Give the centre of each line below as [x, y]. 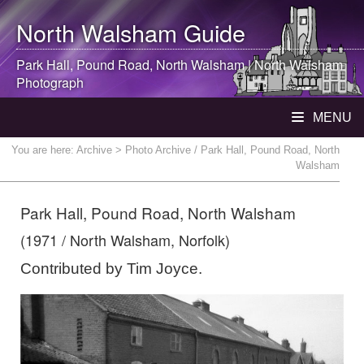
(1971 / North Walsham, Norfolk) [125, 240]
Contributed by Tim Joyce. [111, 269]
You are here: [44, 150]
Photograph [50, 82]
